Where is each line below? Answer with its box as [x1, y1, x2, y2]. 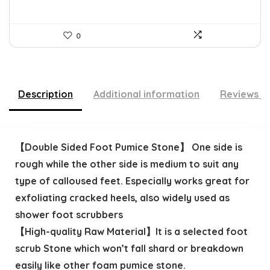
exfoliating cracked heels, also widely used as [14, 191, 230, 204]
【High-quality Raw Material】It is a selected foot [14, 225, 248, 237]
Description [18, 88, 73, 101]
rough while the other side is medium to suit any [14, 157, 239, 170]
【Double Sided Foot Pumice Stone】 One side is [14, 140, 242, 153]
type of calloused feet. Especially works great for [14, 174, 250, 187]
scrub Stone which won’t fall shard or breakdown [14, 242, 243, 254]
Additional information [93, 88, 199, 101]
